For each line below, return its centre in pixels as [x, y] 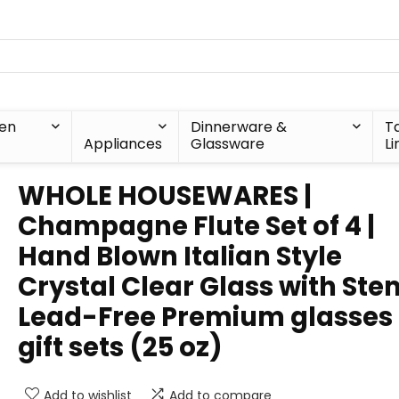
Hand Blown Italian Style [180, 256]
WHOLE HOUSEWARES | [165, 196]
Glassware [227, 144]
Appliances [122, 144]
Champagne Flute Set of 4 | [196, 226]
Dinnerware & [238, 127]
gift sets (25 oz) [120, 347]
